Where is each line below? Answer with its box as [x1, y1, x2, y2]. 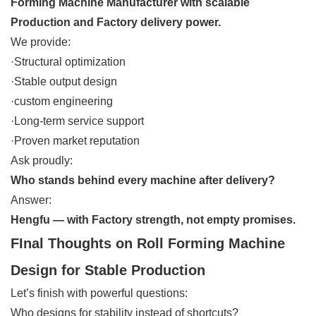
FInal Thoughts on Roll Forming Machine [11, 235, 285, 251]
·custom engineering [11, 95, 113, 107]
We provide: [11, 35, 71, 48]
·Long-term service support [11, 114, 144, 127]
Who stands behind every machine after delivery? [11, 174, 275, 186]
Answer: [11, 193, 51, 206]
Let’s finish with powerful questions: [11, 286, 188, 299]
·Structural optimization [11, 55, 126, 68]
